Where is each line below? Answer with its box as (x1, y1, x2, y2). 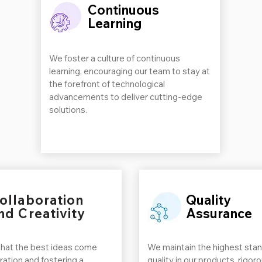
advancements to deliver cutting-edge (49, 91, 202, 102)
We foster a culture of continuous (49, 53, 180, 64)
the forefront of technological (49, 78, 165, 89)
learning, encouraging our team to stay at (49, 65, 210, 77)
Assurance (186, 205, 252, 222)
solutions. (49, 104, 87, 115)
